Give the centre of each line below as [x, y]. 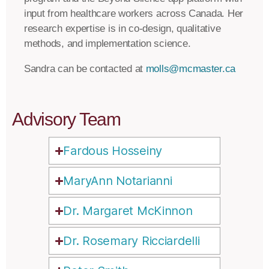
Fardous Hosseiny [113, 151]
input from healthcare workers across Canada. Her [134, 14]
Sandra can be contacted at [85, 69]
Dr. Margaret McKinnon [128, 211]
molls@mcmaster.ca [191, 69]
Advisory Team [66, 119]
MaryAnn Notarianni [118, 181]
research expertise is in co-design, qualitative [122, 29]
